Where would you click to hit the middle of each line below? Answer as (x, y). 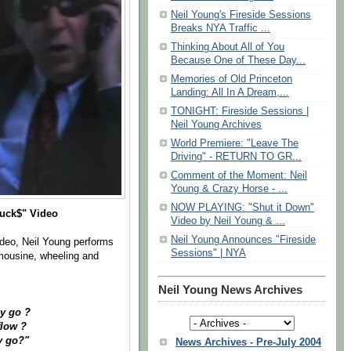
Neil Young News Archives (230, 290)
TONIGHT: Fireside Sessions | (240, 112)
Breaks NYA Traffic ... (221, 29)
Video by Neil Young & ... (228, 221)
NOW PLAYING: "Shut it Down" (242, 208)
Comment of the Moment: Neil (239, 176)
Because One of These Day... (238, 61)
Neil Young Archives (216, 125)
